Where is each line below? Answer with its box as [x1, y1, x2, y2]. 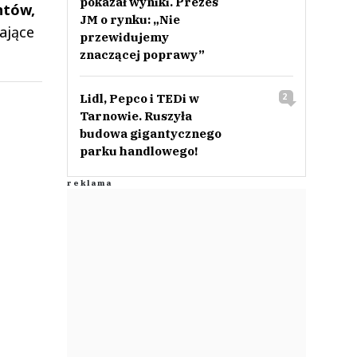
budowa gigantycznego [79, 126, 222, 141]
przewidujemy [79, 29, 169, 45]
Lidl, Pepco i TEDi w [79, 91, 199, 106]
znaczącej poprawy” [79, 47, 205, 62]
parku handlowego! [79, 143, 198, 159]
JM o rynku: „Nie [79, 12, 180, 27]
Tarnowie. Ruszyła [79, 108, 192, 124]
